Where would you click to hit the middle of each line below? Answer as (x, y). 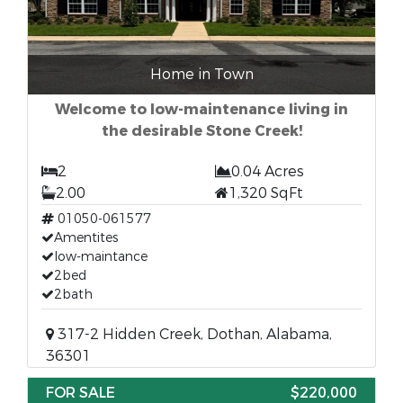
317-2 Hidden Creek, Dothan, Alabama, (193, 334)
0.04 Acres (268, 171)
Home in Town (201, 74)
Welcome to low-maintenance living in (201, 109)
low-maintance (101, 257)
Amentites (86, 238)
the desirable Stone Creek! (201, 131)
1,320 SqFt (266, 193)
